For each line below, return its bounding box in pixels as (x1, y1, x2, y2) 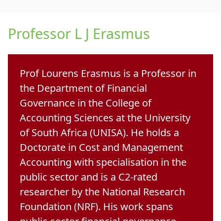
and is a (78, 170, 118, 184)
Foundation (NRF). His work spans (20, 199, 173, 213)
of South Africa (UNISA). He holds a (20, 125, 179, 139)
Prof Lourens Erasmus (20, 66, 121, 80)
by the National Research (69, 184, 185, 198)
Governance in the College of (20, 96, 151, 110)
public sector (20, 170, 78, 184)
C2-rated (118, 170, 157, 184)
